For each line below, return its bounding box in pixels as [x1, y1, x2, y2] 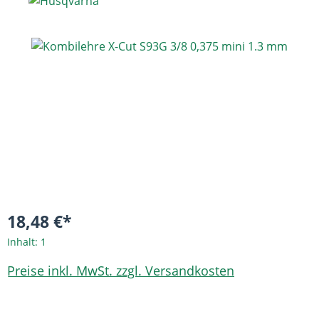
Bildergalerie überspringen [6, 38, 150, 53]
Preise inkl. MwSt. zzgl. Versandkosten [7, 261, 234, 279]
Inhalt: [7, 235, 41, 249]
